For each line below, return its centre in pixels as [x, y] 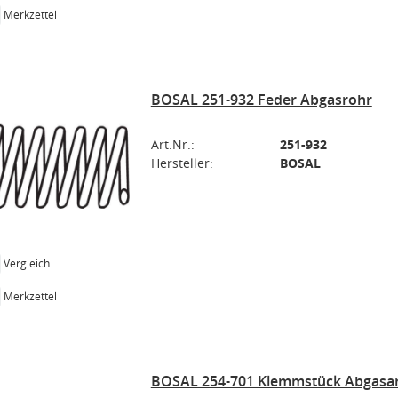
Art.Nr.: [172, 144]
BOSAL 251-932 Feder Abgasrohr [261, 99]
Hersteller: [182, 163]
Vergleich [27, 263]
